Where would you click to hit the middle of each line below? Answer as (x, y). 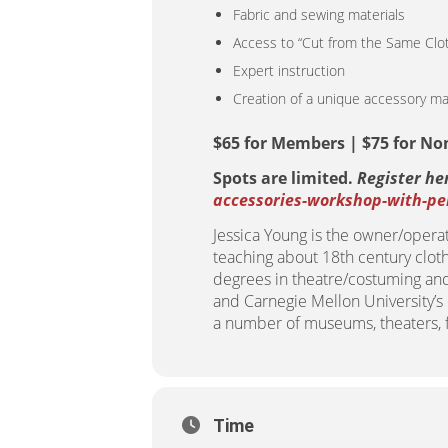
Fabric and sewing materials (319, 14)
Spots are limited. (285, 177)
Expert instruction (289, 70)
